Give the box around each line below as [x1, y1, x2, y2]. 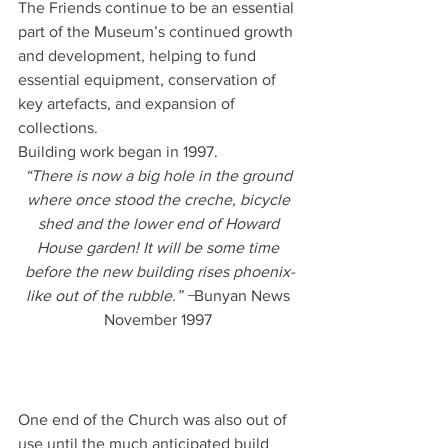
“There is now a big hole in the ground [24, 166, 296, 184]
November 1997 [104, 310, 216, 328]
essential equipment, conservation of [18, 70, 280, 88]
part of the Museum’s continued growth [18, 22, 297, 40]
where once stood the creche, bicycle [26, 190, 294, 208]
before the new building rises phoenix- [25, 262, 295, 280]
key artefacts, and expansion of [18, 94, 239, 112]
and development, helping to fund [18, 46, 260, 64]
